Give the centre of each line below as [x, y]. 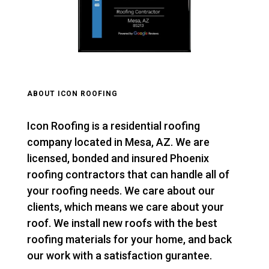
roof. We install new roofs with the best [122, 223]
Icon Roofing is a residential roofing [113, 126]
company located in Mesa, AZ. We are [118, 142]
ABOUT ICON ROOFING [72, 94]
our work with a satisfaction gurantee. [122, 256]
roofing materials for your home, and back [129, 240]
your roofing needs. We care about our [121, 191]
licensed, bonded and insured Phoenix [118, 159]
